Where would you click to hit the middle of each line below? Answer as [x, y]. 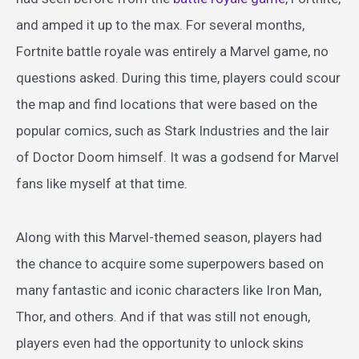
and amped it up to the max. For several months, [160, 25]
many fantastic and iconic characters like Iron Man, [169, 290]
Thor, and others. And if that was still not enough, [163, 317]
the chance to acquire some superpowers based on [170, 264]
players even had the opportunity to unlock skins [160, 343]
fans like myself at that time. [102, 184]
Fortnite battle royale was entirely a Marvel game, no [172, 52]
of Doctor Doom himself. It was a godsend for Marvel [177, 157]
